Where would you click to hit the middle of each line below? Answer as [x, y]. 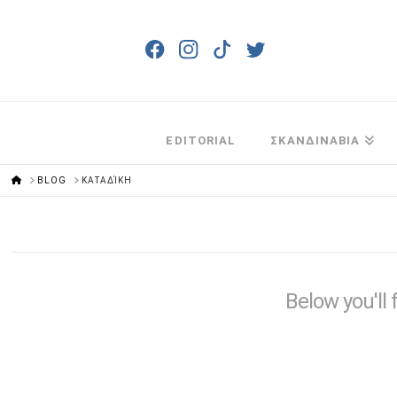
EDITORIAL [201, 140]
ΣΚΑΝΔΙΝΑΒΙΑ [315, 140]
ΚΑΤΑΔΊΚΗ [107, 180]
